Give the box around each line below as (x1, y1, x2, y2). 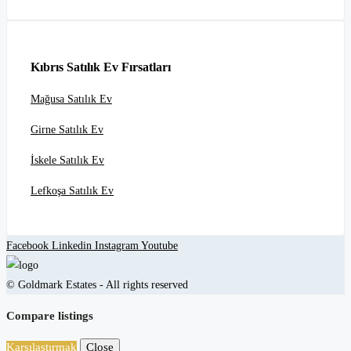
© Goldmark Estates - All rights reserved (6, 279, 188, 291)
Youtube (141, 240, 178, 252)
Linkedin (52, 240, 95, 252)
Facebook (6, 240, 52, 252)
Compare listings (6, 309, 93, 323)
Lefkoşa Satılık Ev (31, 185, 114, 197)
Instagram (95, 240, 141, 252)
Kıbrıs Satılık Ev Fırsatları (31, 59, 171, 74)
